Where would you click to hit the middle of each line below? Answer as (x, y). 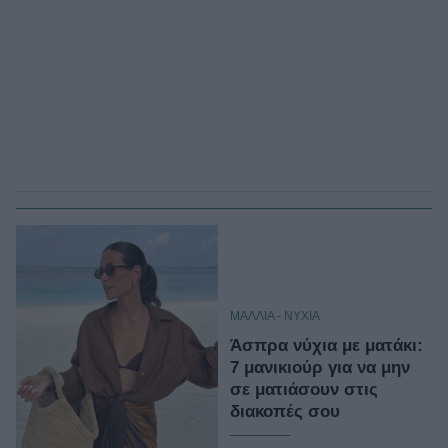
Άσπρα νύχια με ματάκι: (326, 345)
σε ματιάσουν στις (304, 389)
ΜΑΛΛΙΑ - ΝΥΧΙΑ (275, 315)
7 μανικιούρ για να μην (320, 367)
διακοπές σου (285, 411)
